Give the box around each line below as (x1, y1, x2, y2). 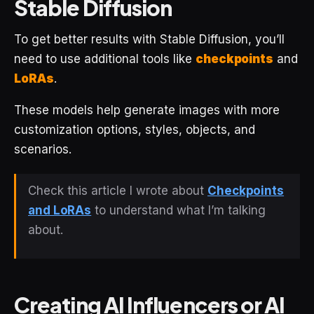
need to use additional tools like (14, 52, 196, 67)
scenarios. (14, 142, 71, 157)
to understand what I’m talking (91, 203, 266, 217)
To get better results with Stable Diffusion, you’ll (14, 32, 285, 47)
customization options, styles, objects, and (14, 123, 255, 137)
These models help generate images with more (14, 103, 280, 118)
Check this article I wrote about (28, 183, 207, 198)
